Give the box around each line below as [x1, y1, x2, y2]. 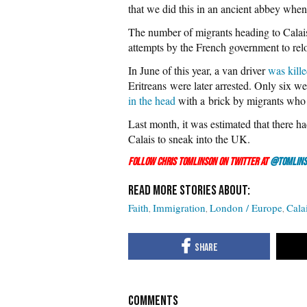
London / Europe [210, 200, 282, 214]
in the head [128, 93, 175, 108]
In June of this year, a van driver [128, 62, 268, 77]
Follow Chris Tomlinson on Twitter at [128, 155, 270, 169]
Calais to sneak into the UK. [128, 131, 250, 146]
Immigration [153, 200, 206, 214]
